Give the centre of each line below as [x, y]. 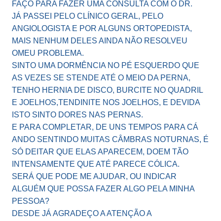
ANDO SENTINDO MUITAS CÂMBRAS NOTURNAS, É [110, 140]
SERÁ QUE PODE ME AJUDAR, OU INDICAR [94, 177]
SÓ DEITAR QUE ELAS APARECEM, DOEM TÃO [100, 152]
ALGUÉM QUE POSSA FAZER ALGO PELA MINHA [103, 189]
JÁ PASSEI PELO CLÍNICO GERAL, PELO [88, 16]
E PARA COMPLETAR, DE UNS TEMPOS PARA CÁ [105, 127]
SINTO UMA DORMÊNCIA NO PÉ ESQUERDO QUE [106, 66]
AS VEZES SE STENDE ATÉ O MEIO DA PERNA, [101, 78]
